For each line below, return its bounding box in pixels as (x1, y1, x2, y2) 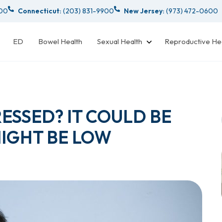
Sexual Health (97, 36, 142, 46)
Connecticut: (18, 6, 61, 15)
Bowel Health (38, 36, 82, 46)
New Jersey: (124, 6, 165, 15)
